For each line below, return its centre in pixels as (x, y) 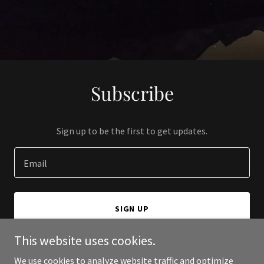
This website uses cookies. (85, 240)
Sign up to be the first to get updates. (132, 131)
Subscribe (132, 93)
